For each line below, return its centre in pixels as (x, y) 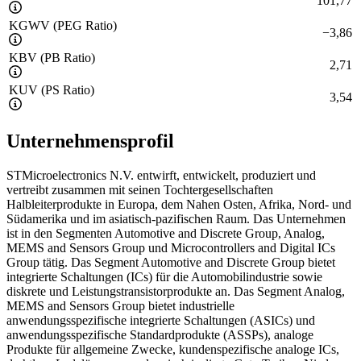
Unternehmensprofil (90, 141)
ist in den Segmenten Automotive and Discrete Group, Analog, (166, 233)
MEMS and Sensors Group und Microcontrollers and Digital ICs (171, 247)
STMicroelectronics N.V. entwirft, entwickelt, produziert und (161, 175)
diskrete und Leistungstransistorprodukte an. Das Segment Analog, (176, 291)
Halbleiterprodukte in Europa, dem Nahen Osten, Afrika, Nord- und (179, 204)
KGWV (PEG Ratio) (63, 26)
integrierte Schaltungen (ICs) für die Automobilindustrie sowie (164, 276)
